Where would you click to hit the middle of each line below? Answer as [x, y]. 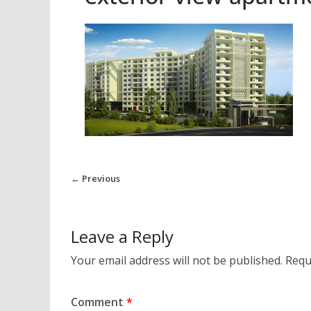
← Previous [95, 179]
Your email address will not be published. [177, 261]
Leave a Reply [122, 237]
